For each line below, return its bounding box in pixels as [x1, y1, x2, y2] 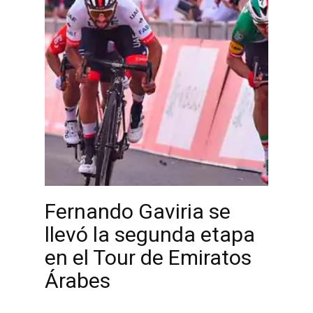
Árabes [45, 268, 110, 293]
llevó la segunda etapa [45, 222, 255, 247]
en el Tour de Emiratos [45, 245, 252, 270]
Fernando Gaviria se [45, 199, 231, 224]
